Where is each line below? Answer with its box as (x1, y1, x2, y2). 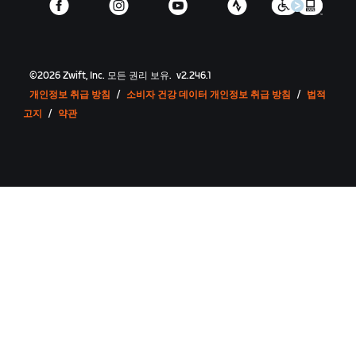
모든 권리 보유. (107, 69, 172, 82)
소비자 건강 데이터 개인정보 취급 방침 (126, 88, 292, 101)
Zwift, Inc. (60, 69, 108, 82)
